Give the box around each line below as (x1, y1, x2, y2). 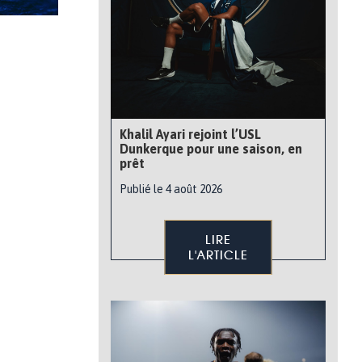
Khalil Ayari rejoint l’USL (120, 127, 261, 141)
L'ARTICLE (188, 247, 248, 263)
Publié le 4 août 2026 (120, 183, 222, 196)
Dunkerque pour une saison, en (120, 141, 302, 156)
